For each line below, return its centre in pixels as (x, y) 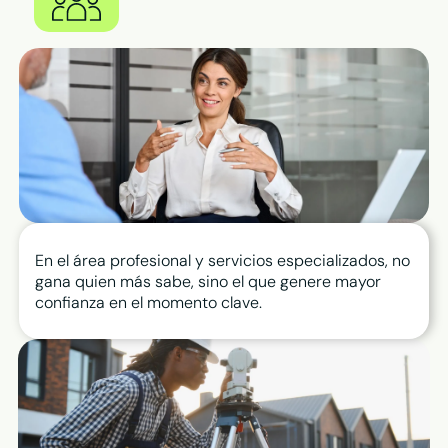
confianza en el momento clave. (151, 302)
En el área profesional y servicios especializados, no (223, 260)
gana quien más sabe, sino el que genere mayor (208, 281)
